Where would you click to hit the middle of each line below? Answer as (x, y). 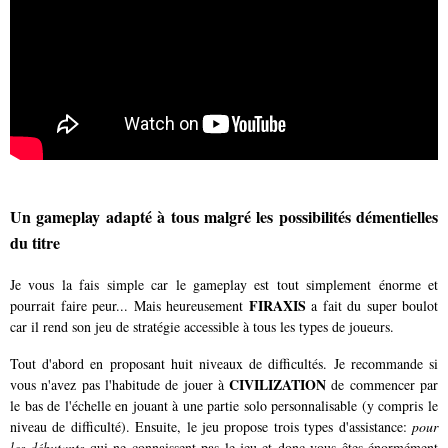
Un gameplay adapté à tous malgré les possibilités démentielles (224, 216)
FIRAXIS (277, 306)
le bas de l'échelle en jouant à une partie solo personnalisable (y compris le (224, 406)
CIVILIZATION (278, 385)
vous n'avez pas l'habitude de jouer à (120, 385)
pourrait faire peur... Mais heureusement (129, 306)
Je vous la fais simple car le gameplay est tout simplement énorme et (224, 285)
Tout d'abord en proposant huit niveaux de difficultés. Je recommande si (224, 364)
